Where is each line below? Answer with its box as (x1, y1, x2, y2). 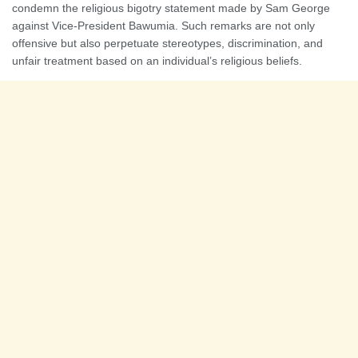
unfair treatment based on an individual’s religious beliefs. (12, 54, 302, 67)
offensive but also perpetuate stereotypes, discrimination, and (12, 36, 323, 50)
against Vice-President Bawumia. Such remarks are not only (12, 18, 315, 32)
